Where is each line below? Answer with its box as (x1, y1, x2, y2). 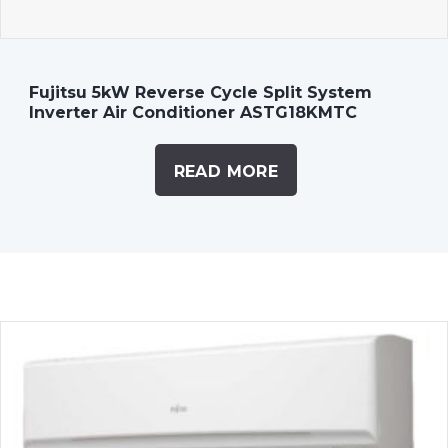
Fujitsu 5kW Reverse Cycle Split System (28, 83, 372, 103)
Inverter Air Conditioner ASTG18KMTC (28, 103, 357, 123)
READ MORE (173, 161, 279, 181)
